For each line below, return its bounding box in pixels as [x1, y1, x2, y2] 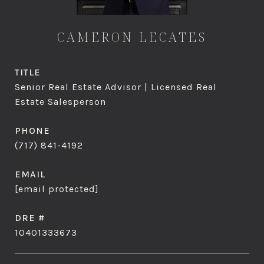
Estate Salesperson [15, 96, 106, 107]
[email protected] [15, 183, 99, 194]
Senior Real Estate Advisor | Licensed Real [15, 81, 217, 93]
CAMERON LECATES [57, 29, 207, 45]
